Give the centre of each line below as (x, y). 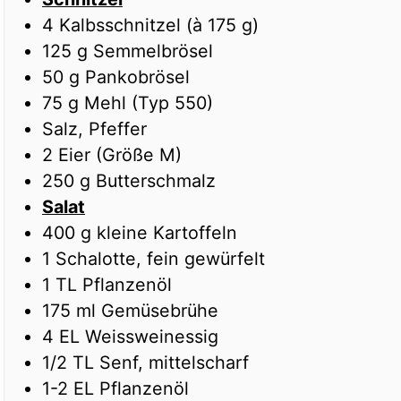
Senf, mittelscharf (174, 363)
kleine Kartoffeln (167, 233)
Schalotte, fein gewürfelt (160, 259)
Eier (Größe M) (120, 155)
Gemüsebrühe (160, 311)
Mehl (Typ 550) (149, 103)
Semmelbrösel (153, 51)
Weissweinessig (152, 337)
